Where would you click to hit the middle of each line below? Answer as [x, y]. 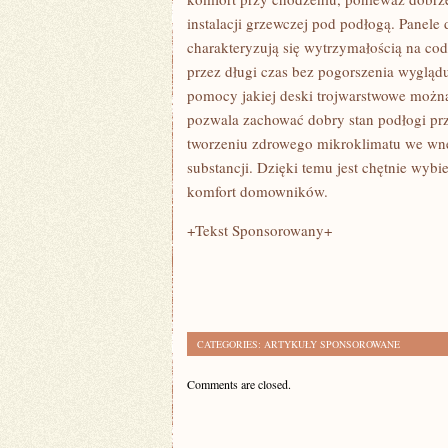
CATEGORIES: [230, 344]
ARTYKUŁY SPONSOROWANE [332, 344]
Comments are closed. [239, 384]
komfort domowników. [257, 191]
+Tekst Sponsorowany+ [259, 230]
